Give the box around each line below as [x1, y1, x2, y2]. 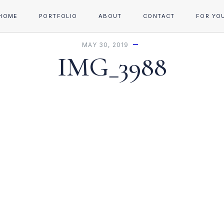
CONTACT [142, 12, 175, 19]
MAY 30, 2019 [82, 41, 129, 48]
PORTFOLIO [38, 12, 77, 19]
